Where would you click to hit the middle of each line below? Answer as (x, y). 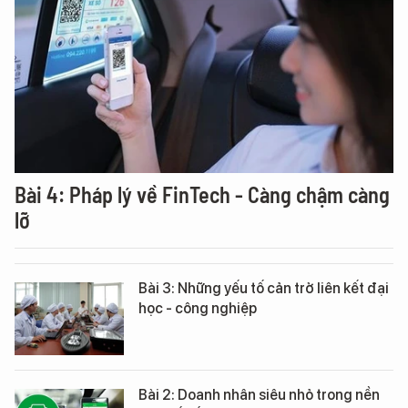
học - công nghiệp (198, 308)
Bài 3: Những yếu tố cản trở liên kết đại (264, 288)
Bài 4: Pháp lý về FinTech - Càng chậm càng (202, 194)
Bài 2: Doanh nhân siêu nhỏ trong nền (259, 395)
